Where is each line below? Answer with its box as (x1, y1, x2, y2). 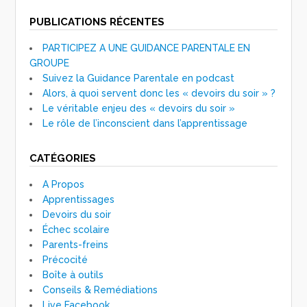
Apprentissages (42, 194, 115, 206)
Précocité (42, 254, 88, 266)
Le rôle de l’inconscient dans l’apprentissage (42, 118, 248, 130)
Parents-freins (42, 239, 109, 251)
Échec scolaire (42, 224, 110, 236)
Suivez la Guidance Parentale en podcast (42, 73, 235, 84)
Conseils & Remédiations (42, 284, 158, 296)
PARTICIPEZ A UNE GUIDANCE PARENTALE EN (42, 42, 251, 54)
